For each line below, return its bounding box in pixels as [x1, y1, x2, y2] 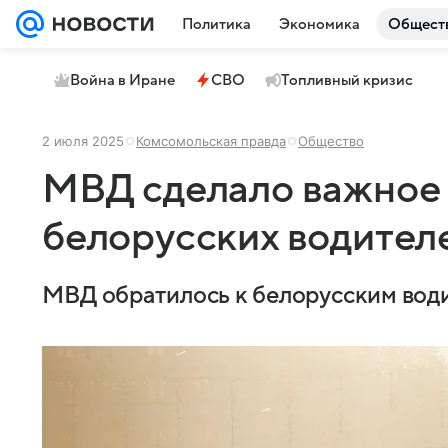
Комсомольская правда [136, 133, 286, 149]
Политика [182, 16, 251, 32]
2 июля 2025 [42, 133, 124, 149]
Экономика [279, 16, 360, 32]
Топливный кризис [281, 72, 413, 88]
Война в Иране [70, 72, 175, 88]
